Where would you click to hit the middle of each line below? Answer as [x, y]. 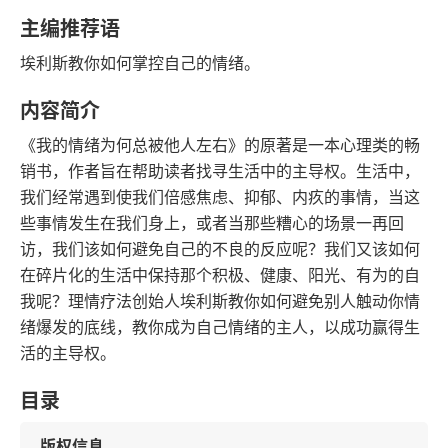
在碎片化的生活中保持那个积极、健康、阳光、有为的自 [220, 275]
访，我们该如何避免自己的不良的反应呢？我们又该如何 [220, 249]
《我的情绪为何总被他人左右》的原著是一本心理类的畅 [220, 145]
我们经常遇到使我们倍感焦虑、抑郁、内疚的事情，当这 [220, 197]
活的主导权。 [68, 353]
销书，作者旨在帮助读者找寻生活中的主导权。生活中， [220, 171]
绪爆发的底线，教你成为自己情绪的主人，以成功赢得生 [220, 327]
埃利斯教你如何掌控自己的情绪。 [140, 63]
